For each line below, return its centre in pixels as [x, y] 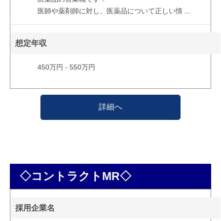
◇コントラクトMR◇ [75, 176]
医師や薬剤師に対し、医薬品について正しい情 [110, 11]
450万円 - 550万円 [66, 67]
